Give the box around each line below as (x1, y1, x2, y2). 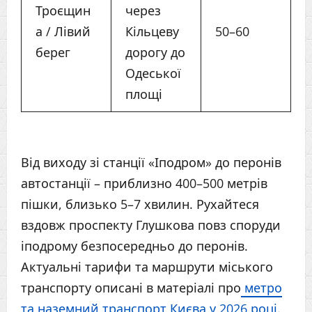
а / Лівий (36, 23, 91, 40)
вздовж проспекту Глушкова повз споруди (21, 217, 281, 234)
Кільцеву (125, 23, 179, 40)
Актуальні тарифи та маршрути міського (21, 258, 273, 276)
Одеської (125, 65, 181, 82)
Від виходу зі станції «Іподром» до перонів (21, 154, 281, 171)
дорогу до (125, 44, 185, 61)
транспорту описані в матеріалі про (21, 279, 241, 297)
